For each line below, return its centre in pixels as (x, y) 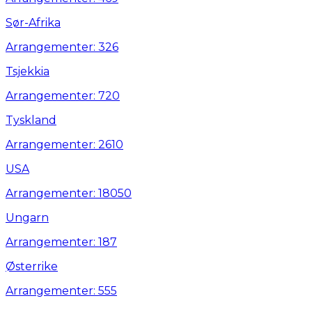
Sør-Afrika (33, 23)
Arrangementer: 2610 (64, 145)
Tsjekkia (28, 72)
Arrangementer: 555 (61, 291)
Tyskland (31, 120)
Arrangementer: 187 (61, 242)
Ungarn (27, 218)
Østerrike (32, 267)
